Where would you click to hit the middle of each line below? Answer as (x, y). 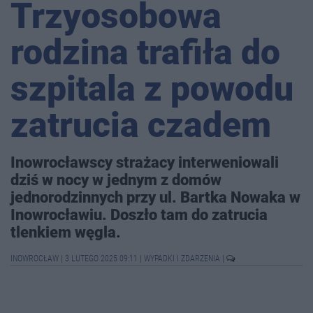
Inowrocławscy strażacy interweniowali (145, 162)
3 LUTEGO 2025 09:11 (101, 259)
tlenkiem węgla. (66, 232)
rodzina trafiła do (145, 53)
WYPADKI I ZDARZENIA (183, 259)
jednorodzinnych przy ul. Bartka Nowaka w (155, 197)
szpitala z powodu (152, 89)
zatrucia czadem (141, 125)
